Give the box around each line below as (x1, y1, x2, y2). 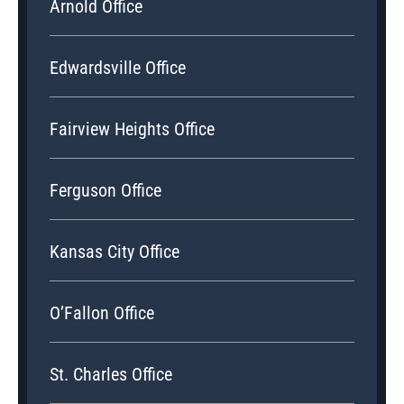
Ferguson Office (50, 179, 161, 202)
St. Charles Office (50, 363, 172, 386)
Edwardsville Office (50, 57, 186, 79)
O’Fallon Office (50, 302, 154, 325)
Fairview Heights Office (50, 118, 215, 141)
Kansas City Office (50, 241, 179, 263)
